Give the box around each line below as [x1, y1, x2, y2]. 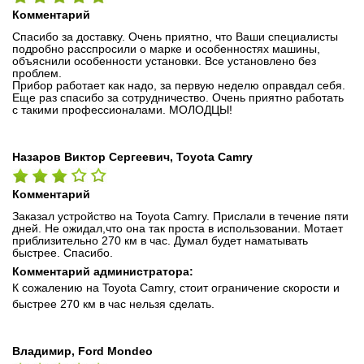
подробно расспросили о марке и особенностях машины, [12, 41, 320, 55]
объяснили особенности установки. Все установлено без [12, 54, 316, 67]
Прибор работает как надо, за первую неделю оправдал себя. [12, 78, 345, 92]
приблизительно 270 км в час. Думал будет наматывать [12, 233, 308, 247]
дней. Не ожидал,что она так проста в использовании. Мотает [12, 221, 343, 235]
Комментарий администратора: [12, 264, 193, 278]
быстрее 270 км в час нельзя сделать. [12, 297, 214, 310]
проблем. [12, 66, 62, 80]
